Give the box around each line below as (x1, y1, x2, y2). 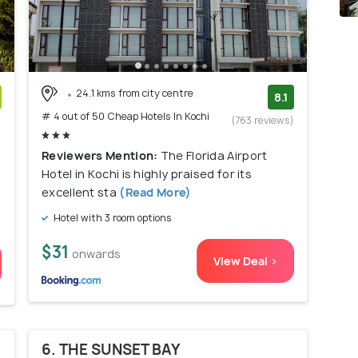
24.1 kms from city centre (76, 86, 193, 100)
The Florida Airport (160, 148, 268, 164)
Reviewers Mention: (42, 148, 161, 164)
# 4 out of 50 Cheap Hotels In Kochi (42, 109, 209, 124)
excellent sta (42, 185, 117, 201)
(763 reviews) (232, 113, 294, 127)
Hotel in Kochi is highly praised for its (42, 166, 253, 182)
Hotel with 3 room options (51, 211, 172, 225)
